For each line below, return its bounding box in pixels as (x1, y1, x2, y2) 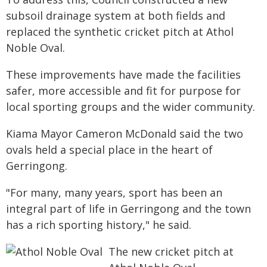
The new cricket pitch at (108, 244, 234, 259)
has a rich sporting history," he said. (6, 218, 191, 232)
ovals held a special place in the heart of (6, 142, 213, 157)
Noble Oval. (6, 41, 65, 55)
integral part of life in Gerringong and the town (6, 201, 251, 216)
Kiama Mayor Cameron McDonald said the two (6, 126, 243, 141)
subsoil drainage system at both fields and (6, 8, 225, 23)
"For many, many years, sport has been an (6, 185, 222, 200)
